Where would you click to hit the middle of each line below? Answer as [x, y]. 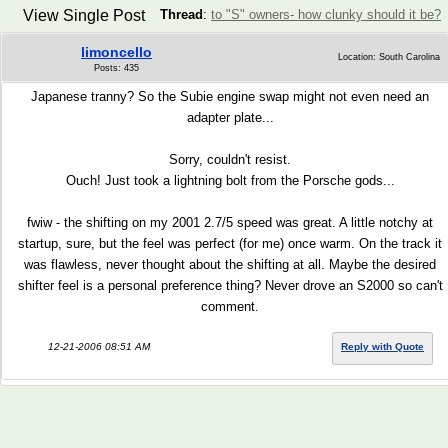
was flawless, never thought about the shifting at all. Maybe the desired [230, 264]
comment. [230, 306]
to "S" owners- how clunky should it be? [326, 14]
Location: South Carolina [389, 57]
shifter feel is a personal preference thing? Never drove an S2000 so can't [230, 285]
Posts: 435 [116, 68]
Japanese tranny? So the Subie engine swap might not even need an [230, 96]
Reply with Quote [382, 346]
